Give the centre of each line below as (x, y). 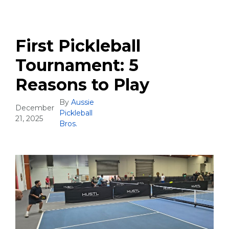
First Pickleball (78, 46)
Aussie (83, 102)
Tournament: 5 (77, 65)
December (35, 108)
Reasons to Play (82, 85)
